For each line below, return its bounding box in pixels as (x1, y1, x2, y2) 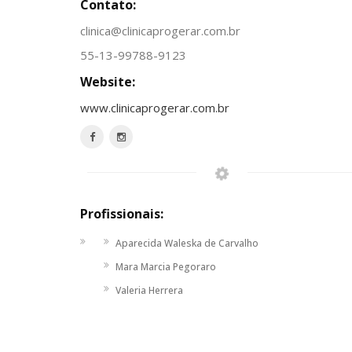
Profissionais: (80, 204, 163, 222)
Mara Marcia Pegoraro (115, 259, 216, 273)
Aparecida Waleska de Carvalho (115, 236, 258, 250)
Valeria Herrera (115, 283, 183, 297)
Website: (80, 73, 135, 90)
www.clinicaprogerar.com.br (80, 100, 229, 115)
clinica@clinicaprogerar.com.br (80, 22, 240, 38)
